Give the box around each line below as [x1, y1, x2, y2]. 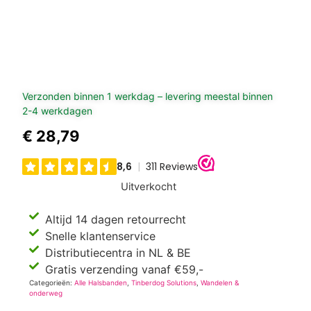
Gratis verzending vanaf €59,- [44, 262, 203, 277]
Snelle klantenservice [44, 229, 155, 244]
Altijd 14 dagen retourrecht [44, 212, 186, 227]
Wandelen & [201, 278, 239, 287]
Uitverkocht [120, 180, 176, 193]
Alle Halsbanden [74, 278, 128, 287]
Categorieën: [29, 278, 75, 287]
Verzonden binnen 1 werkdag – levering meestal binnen [22, 90, 274, 103]
